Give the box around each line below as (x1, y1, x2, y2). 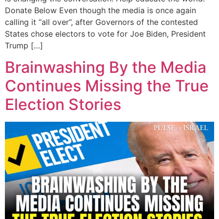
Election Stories (5, 95, 121, 114)
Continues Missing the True (5, 76, 209, 96)
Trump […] (5, 40, 43, 50)
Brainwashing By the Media (5, 58, 206, 77)
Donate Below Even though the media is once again (5, 5, 196, 15)
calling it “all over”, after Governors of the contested (5, 17, 198, 27)
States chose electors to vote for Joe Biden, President (5, 28, 206, 39)
